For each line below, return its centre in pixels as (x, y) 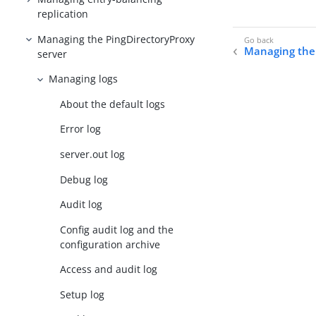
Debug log (84, 179)
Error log (81, 129)
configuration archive (110, 244)
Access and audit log (109, 269)
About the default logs (113, 104)
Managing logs (84, 79)
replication (63, 14)
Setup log (83, 294)
